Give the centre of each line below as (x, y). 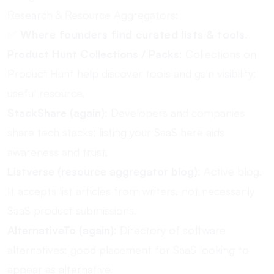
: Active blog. (230, 171)
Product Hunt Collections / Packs (93, 54)
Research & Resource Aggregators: (93, 15)
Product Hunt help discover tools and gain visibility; (132, 73)
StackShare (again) (56, 113)
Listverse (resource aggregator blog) (102, 171)
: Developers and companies (175, 113)
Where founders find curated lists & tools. (134, 34)
